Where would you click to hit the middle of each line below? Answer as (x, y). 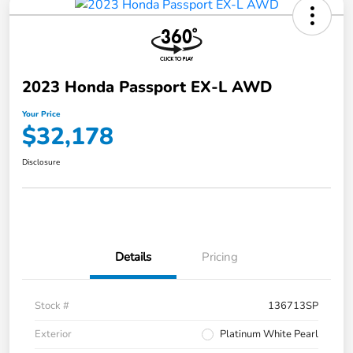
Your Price (41, 115)
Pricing (220, 257)
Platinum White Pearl (269, 334)
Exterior (53, 334)
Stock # (52, 306)
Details (133, 257)
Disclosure (41, 163)
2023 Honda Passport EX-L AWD (147, 87)
